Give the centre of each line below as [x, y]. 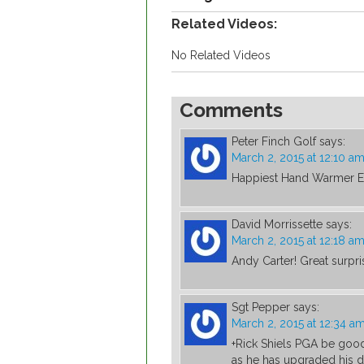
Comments [231, 110]
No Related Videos [221, 56]
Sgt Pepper [261, 308]
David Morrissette [277, 225]
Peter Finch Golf [274, 142]
